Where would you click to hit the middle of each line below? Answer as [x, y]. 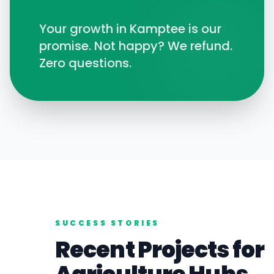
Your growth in [84, 29]
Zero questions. [85, 63]
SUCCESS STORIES [108, 223]
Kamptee [157, 29]
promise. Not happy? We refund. [136, 46]
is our [203, 29]
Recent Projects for [160, 250]
